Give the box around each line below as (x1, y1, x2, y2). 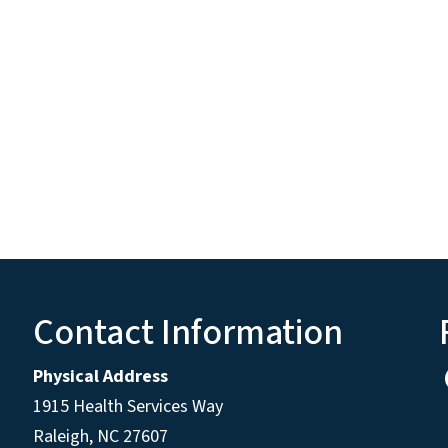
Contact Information (32, 307, 343, 359)
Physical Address (32, 364, 172, 390)
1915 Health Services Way (32, 394, 227, 420)
